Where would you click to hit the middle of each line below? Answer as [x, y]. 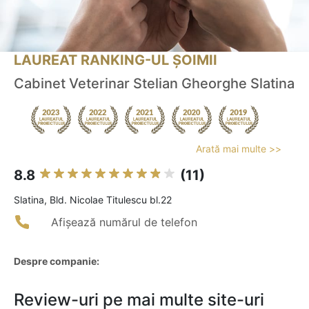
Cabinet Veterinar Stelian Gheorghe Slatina [154, 84]
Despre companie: [57, 261]
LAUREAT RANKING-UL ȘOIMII [116, 60]
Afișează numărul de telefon [124, 222]
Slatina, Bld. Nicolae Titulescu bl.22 [93, 200]
